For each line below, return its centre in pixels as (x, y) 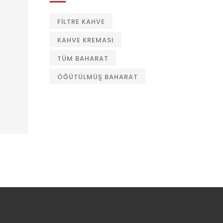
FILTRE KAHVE (81, 22)
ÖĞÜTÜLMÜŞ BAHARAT (98, 77)
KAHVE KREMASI (86, 40)
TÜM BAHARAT (83, 58)
